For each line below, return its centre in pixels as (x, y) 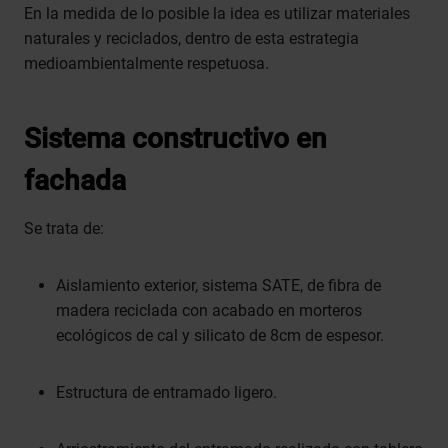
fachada (75, 181)
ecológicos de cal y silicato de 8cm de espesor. (220, 336)
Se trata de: (64, 229)
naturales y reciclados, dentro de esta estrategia (191, 39)
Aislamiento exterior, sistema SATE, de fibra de (218, 286)
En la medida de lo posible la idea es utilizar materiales (217, 14)
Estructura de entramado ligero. (166, 393)
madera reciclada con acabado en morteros (209, 311)
